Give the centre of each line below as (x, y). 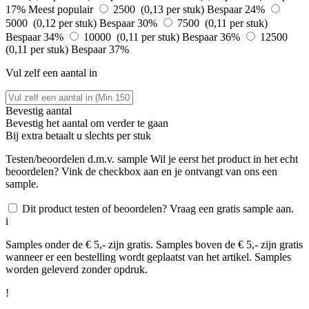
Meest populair (61, 10)
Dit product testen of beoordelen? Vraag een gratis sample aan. (158, 209)
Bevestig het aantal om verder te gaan (87, 123)
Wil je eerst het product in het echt (223, 159)
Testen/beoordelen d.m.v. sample (77, 159)
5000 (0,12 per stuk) (52, 23)
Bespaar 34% (36, 37)
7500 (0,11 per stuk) (222, 23)
